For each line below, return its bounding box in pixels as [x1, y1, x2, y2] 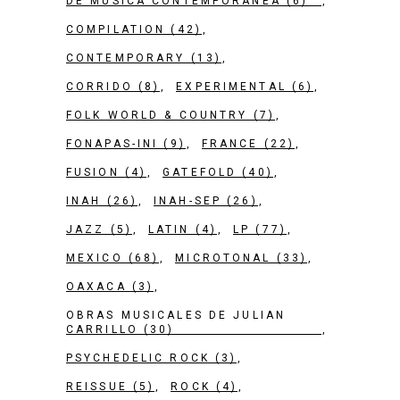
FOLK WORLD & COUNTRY [66, 109, 248, 121]
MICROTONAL [175, 252, 271, 264]
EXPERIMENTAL [176, 80, 287, 93]
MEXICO [66, 252, 123, 264]
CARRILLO [66, 323, 138, 336]
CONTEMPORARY [66, 52, 186, 64]
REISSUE [66, 380, 128, 393]
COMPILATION [66, 23, 166, 36]
